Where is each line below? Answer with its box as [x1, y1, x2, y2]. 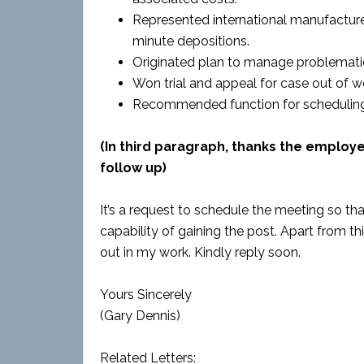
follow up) [100, 160, 167, 175]
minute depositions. [132, 33, 249, 49]
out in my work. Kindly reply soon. [100, 245, 301, 260]
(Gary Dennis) [100, 308, 180, 323]
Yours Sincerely [100, 287, 192, 302]
